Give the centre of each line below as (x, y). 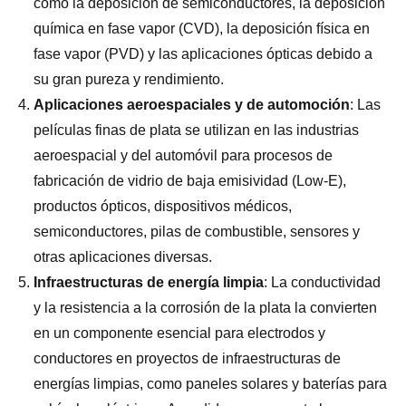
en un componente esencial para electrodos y (180, 333)
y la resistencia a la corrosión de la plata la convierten (206, 308)
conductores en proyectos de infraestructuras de (188, 359)
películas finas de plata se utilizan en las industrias (197, 130)
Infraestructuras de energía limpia (149, 283)
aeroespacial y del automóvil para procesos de (184, 156)
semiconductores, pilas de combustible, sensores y (197, 232)
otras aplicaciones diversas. (123, 257)
